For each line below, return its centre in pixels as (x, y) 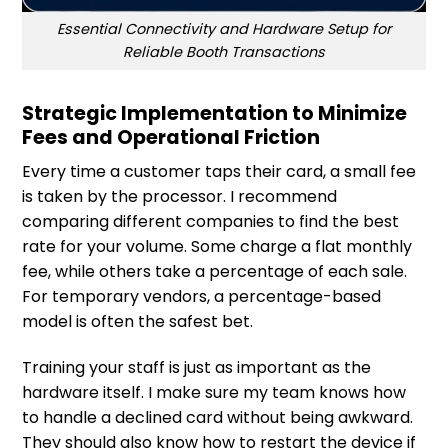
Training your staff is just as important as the (196, 368)
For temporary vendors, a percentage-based (201, 297)
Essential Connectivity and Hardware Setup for (224, 29)
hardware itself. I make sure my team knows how (214, 393)
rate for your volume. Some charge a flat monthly (217, 247)
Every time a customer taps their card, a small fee (219, 172)
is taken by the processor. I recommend (179, 197)
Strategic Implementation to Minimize (214, 113)
